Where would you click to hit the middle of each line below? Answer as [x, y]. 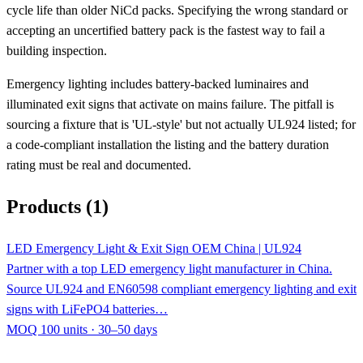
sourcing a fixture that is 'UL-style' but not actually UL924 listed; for [181, 124]
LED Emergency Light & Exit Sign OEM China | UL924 [154, 248]
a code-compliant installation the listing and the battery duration [168, 144]
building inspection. [57, 50]
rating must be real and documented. [99, 164]
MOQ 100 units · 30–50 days [82, 329]
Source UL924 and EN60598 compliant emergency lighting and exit [181, 288]
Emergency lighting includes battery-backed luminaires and [158, 83]
